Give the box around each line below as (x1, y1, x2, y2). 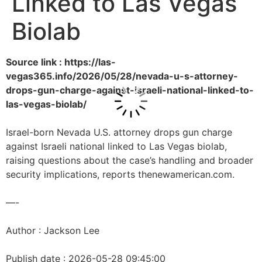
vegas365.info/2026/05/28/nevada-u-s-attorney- (6, 70, 238, 82)
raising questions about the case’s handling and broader (6, 154, 253, 166)
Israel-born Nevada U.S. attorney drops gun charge (6, 126, 232, 138)
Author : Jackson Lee (6, 225, 99, 236)
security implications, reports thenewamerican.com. (6, 168, 235, 180)
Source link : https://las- (6, 56, 116, 68)
